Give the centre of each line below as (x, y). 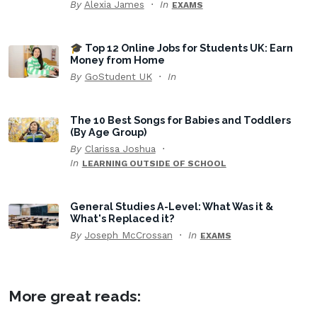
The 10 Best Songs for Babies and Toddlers (180, 120)
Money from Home (117, 59)
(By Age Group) (108, 132)
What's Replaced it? (122, 218)
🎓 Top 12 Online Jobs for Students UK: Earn (181, 47)
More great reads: (75, 296)
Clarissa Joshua (120, 148)
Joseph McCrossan (128, 235)
